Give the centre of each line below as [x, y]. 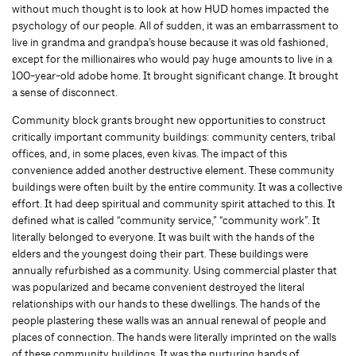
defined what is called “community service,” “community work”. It [166, 220]
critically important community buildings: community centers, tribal [174, 137]
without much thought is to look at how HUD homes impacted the [170, 9]
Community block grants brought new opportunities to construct [169, 120]
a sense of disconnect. [65, 92]
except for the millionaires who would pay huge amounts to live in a [172, 59]
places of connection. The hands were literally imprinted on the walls [174, 337]
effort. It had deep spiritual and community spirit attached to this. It [174, 203]
